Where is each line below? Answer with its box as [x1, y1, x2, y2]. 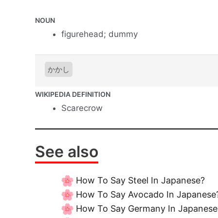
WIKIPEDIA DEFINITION [35, 90, 110, 98]
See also [35, 142, 98, 161]
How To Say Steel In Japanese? [76, 175, 205, 185]
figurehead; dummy [61, 29, 138, 39]
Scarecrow [61, 103, 103, 113]
